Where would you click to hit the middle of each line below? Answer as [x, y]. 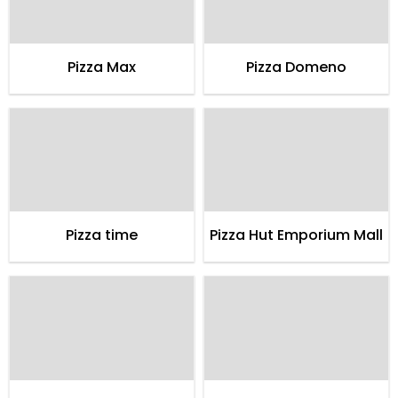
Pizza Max [102, 67]
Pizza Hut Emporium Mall [296, 235]
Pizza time [102, 235]
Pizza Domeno [296, 67]
